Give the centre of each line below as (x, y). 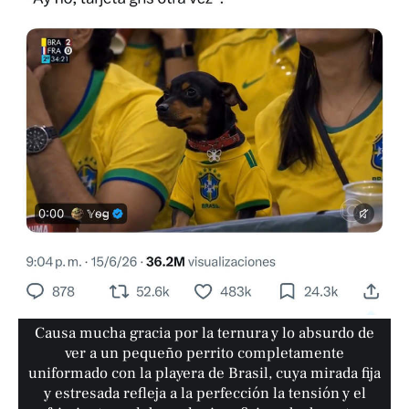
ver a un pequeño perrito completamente (205, 354)
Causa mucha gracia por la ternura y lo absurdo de (205, 334)
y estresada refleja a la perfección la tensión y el (204, 394)
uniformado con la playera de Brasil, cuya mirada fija (205, 374)
